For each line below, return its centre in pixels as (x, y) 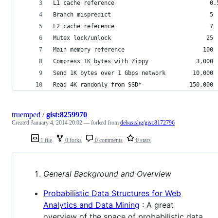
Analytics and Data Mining (91, 205)
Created (21, 122)
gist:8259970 (67, 114)
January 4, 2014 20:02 (56, 122)
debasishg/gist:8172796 (147, 122)
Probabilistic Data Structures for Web (112, 193)
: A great (157, 205)
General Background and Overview (107, 173)
